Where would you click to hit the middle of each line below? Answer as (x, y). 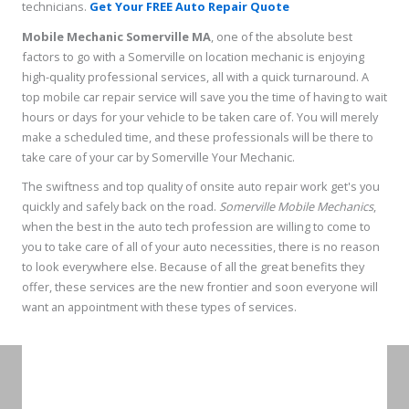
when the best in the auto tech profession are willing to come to (196, 227)
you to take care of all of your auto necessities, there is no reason (201, 247)
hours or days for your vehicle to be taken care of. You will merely (200, 116)
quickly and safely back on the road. (121, 207)
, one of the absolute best (282, 36)
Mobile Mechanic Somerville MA (116, 36)
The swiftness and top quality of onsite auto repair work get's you (201, 187)
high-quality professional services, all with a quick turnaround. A (195, 76)
